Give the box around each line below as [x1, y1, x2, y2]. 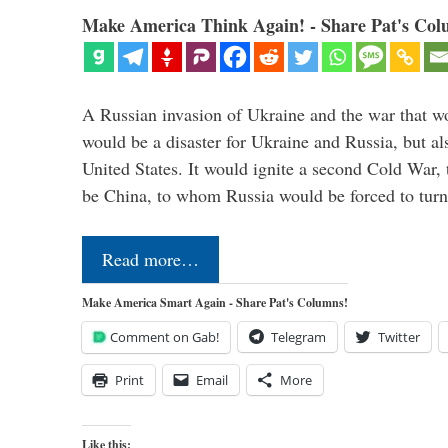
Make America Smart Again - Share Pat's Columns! [82, 294, 348, 312]
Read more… [102, 247, 199, 272]
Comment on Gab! [110, 328, 219, 347]
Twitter [378, 328, 420, 347]
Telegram [271, 328, 326, 347]
